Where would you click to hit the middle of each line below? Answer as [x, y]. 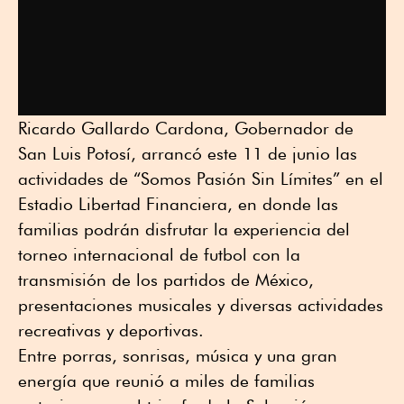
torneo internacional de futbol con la [159, 255]
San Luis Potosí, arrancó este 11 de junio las [188, 154]
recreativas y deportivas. [111, 331]
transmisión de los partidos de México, [166, 280]
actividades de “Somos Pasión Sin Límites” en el [201, 179]
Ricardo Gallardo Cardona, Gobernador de [186, 129]
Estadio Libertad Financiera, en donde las [178, 204]
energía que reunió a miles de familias [166, 381]
